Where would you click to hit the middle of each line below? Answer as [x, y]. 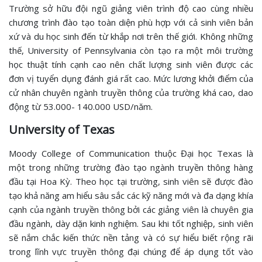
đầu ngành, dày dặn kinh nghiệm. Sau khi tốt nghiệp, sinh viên [131, 224]
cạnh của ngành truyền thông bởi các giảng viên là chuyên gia [131, 210]
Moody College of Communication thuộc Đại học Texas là [131, 154]
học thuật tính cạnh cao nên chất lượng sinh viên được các [131, 65]
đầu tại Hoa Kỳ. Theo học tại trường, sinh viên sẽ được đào [131, 182]
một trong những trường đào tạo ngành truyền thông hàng [131, 168]
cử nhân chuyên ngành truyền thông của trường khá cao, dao [131, 93]
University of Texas [63, 130]
